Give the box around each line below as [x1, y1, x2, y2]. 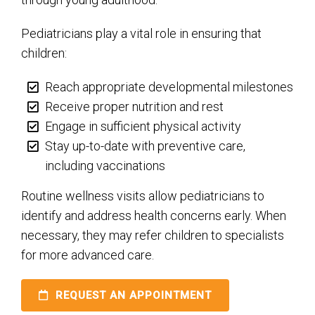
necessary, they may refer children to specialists [21, 228, 284, 243]
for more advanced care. [21, 247, 154, 262]
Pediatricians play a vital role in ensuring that [21, 25, 262, 41]
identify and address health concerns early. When [21, 208, 286, 223]
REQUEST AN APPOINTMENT [52, 289, 212, 302]
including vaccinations [45, 157, 166, 173]
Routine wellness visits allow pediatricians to [21, 188, 264, 203]
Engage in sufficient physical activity [45, 118, 242, 134]
